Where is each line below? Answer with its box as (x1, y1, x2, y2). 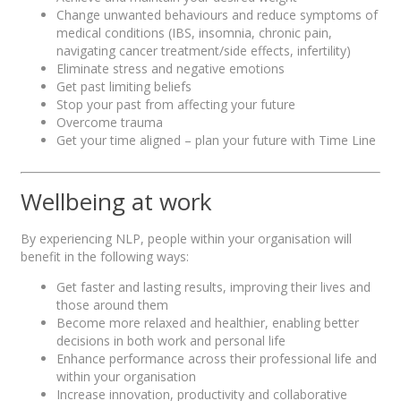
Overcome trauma (56, 113, 163, 131)
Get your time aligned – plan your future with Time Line (56, 131, 376, 149)
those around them (56, 295, 168, 313)
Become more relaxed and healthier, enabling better (56, 313, 359, 331)
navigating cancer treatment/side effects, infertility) (56, 41, 351, 59)
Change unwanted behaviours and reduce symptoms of (56, 5, 378, 23)
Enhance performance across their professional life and (56, 349, 377, 367)
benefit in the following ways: (21, 247, 189, 265)
